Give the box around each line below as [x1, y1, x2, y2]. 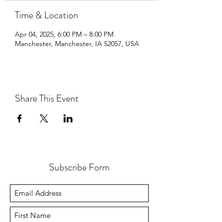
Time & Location [15, 8, 78, 22]
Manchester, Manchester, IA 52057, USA [15, 39, 139, 48]
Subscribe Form [49, 160, 110, 174]
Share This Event [15, 91, 79, 106]
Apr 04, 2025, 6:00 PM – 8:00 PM [15, 30, 113, 39]
